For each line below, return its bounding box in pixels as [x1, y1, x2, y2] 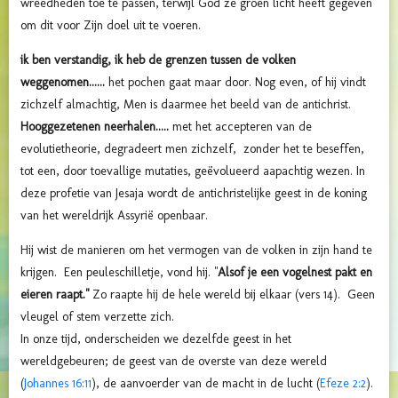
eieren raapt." [20, 287, 92, 303]
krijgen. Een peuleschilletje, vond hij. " [20, 265, 218, 281]
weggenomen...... [20, 75, 108, 91]
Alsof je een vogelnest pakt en [218, 265, 372, 281]
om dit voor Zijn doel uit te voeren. [20, 18, 201, 34]
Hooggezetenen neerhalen [20, 119, 155, 135]
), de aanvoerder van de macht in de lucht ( [92, 376, 320, 392]
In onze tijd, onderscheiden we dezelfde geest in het [20, 331, 291, 347]
